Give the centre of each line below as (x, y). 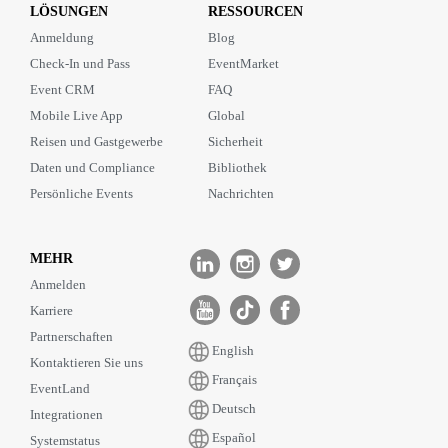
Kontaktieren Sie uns (86, 362)
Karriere (51, 310)
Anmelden (58, 284)
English (233, 351)
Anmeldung (62, 37)
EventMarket (243, 63)
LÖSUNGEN (69, 11)
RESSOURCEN (255, 11)
